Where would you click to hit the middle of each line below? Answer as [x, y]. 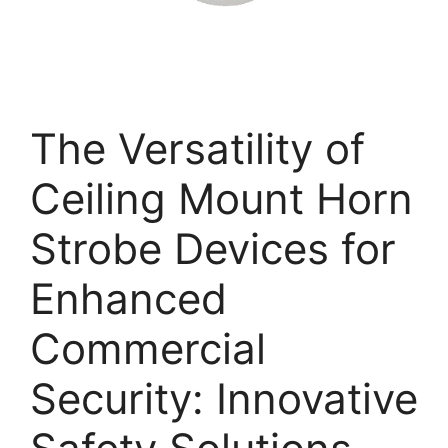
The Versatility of [197, 148]
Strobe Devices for [213, 248]
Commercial [148, 348]
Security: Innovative [224, 398]
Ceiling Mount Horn [221, 198]
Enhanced [128, 298]
